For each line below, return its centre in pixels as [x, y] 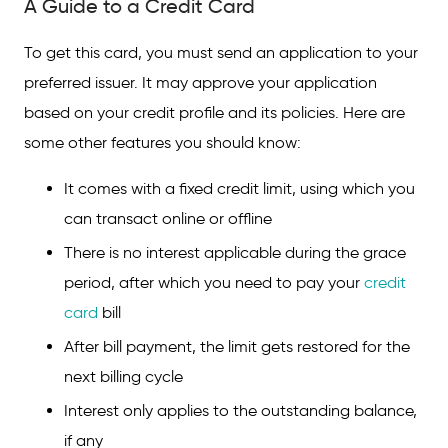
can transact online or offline [168, 218]
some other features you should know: [162, 142]
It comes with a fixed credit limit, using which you [239, 188]
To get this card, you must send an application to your [221, 52]
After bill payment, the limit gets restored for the [237, 346]
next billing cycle [123, 376]
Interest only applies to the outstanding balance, [240, 410]
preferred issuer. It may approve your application [200, 82]
